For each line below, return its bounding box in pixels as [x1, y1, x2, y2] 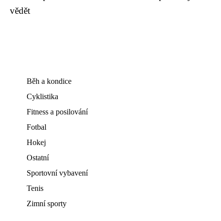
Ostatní [27, 153, 49, 162]
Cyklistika [27, 92, 58, 101]
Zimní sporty [27, 199, 67, 208]
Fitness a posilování [27, 108, 88, 116]
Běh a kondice [27, 77, 72, 85]
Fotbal [27, 123, 46, 131]
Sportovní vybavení [27, 169, 88, 177]
